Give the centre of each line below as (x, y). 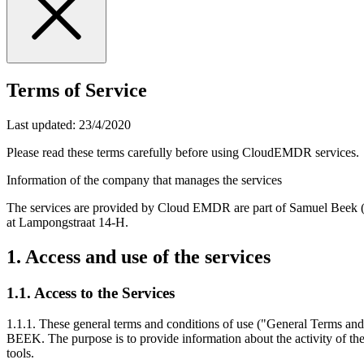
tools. (20, 353)
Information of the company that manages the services (144, 180)
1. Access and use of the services (139, 256)
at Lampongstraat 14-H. (67, 222)
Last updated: (43, 124)
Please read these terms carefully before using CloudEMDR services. (183, 152)
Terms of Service (77, 90)
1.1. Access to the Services (91, 292)
